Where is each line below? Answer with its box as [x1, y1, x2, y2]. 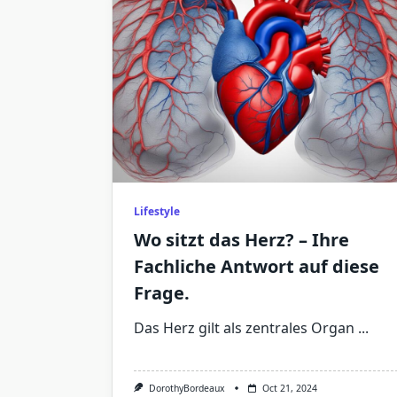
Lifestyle [134, 204, 180, 220]
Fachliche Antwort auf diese [134, 254, 379, 279]
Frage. [134, 281, 190, 306]
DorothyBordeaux [148, 382, 225, 395]
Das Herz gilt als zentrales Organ [134, 318, 354, 339]
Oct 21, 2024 [261, 382, 317, 395]
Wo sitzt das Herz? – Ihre [134, 228, 349, 253]
